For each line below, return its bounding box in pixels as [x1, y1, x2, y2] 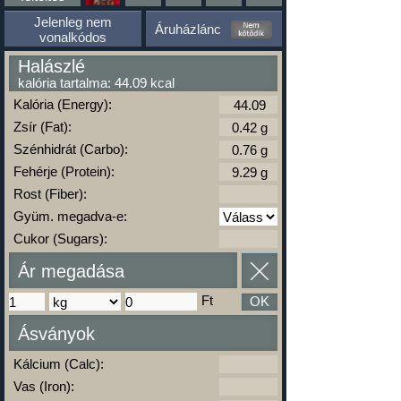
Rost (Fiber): [13, 186, 87, 201]
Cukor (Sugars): [13, 231, 107, 246]
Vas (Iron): [13, 379, 74, 394]
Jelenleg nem [33, 13, 112, 30]
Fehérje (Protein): [13, 164, 115, 179]
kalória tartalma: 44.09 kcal [18, 75, 175, 90]
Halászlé [18, 56, 85, 76]
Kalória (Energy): [13, 97, 112, 112]
